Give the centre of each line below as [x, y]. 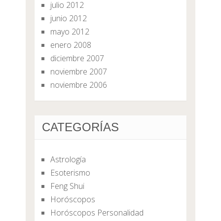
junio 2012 [68, 18]
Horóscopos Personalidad [97, 213]
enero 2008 [71, 45]
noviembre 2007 [78, 72]
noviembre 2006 [78, 85]
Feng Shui [67, 186]
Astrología [68, 160]
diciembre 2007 [77, 58]
